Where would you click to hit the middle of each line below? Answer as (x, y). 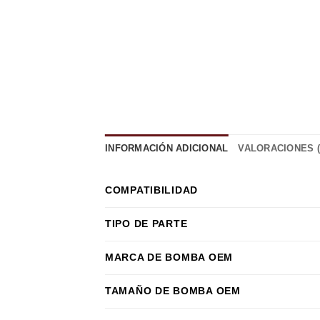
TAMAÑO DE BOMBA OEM (173, 290)
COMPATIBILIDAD (152, 190)
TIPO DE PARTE (146, 223)
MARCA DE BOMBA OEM (169, 257)
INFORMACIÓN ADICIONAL (167, 148)
